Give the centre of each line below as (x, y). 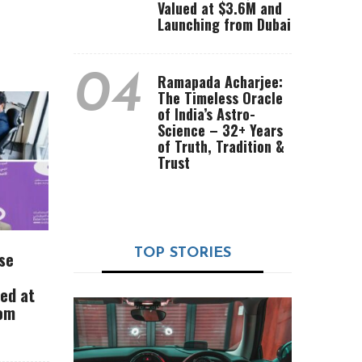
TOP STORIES (183, 253)
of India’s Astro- (206, 114)
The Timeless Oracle (220, 98)
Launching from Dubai (224, 24)
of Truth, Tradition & (221, 146)
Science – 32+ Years (220, 130)
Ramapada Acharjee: (220, 82)
